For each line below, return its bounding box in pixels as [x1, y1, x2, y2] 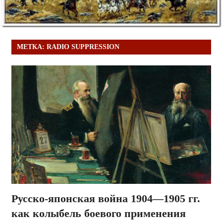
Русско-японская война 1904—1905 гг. [11, 192, 200, 205]
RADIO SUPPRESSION [46, 43, 119, 51]
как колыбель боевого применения [11, 207, 186, 220]
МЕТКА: [16, 43, 47, 51]
